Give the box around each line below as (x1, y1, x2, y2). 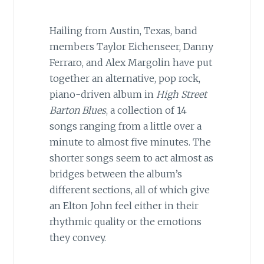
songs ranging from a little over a (49, 120, 202, 133)
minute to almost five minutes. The (49, 136, 211, 148)
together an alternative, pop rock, (49, 72, 200, 85)
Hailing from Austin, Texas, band (49, 25, 197, 37)
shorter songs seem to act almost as (49, 152, 213, 164)
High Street (156, 88, 207, 101)
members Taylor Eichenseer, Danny (49, 41, 213, 53)
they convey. (49, 232, 106, 244)
